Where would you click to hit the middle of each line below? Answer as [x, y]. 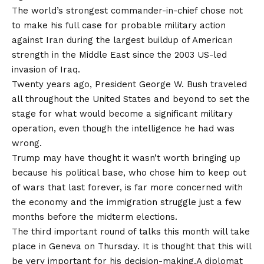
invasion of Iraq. [46, 69]
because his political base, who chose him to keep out [129, 172]
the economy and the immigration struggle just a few [127, 202]
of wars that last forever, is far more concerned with [127, 187]
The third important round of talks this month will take [131, 231]
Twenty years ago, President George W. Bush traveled [129, 84]
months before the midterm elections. [95, 217]
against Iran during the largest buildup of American [122, 40]
